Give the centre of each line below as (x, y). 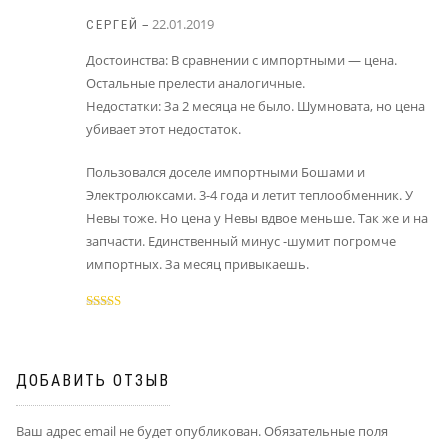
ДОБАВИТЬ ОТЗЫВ (93, 380)
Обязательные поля (324, 430)
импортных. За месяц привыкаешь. (197, 264)
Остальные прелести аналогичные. (195, 83)
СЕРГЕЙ (112, 25)
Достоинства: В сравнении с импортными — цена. (241, 60)
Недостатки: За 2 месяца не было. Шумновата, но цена (255, 106)
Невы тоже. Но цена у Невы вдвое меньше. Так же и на (257, 218)
